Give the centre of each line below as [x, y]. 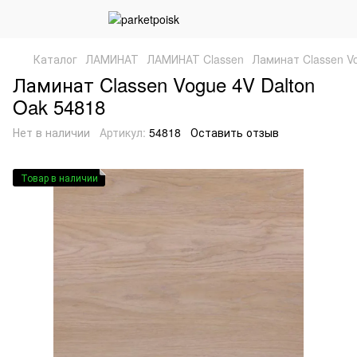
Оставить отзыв [235, 132]
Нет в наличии [51, 132]
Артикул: [123, 132]
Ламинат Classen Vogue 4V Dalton [164, 84]
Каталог [55, 59]
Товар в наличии [59, 177]
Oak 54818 [59, 106]
